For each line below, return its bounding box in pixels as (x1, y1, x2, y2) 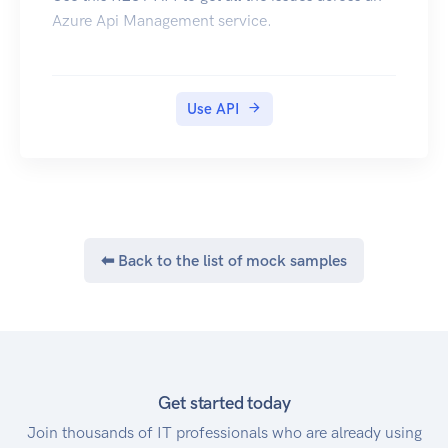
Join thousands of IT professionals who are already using (26, 423, 422, 443)
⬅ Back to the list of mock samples (101, 251, 347, 271)
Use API (186, 100, 239, 119)
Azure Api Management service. (52, 11, 272, 31)
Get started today (157, 392, 291, 415)
